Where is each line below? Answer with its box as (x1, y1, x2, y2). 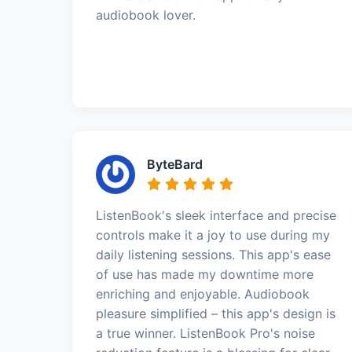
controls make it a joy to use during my (96, 227, 330, 243)
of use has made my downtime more (96, 266, 313, 282)
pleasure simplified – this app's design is (96, 306, 335, 321)
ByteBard (147, 156, 203, 172)
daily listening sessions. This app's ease (96, 247, 331, 262)
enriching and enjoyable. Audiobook (96, 286, 310, 302)
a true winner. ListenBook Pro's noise (96, 325, 315, 341)
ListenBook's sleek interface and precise (96, 207, 336, 223)
